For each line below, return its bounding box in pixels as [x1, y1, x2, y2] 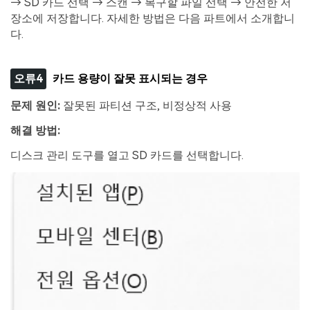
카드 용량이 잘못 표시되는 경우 [53, 71, 208, 85]
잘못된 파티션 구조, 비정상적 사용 [60, 99, 232, 113]
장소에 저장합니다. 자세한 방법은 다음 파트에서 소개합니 [10, 11, 295, 25]
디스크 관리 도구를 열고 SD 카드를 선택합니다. [10, 149, 244, 163]
